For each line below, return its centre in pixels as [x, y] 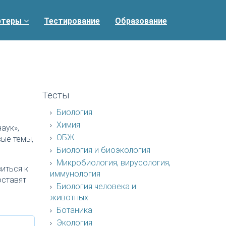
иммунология [75, 174]
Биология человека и [95, 186]
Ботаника [73, 210]
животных [69, 197]
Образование [141, 21]
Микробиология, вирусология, [112, 163]
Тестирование [72, 21]
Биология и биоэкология [102, 150]
